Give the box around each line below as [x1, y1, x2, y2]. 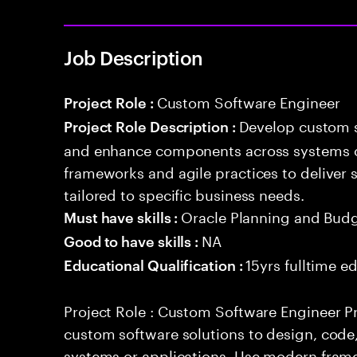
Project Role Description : [64, 116, 239, 135]
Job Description [64, 45, 203, 70]
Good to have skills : [64, 230, 202, 250]
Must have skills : [64, 206, 182, 226]
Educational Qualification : [64, 254, 246, 274]
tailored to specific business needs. [64, 182, 304, 204]
